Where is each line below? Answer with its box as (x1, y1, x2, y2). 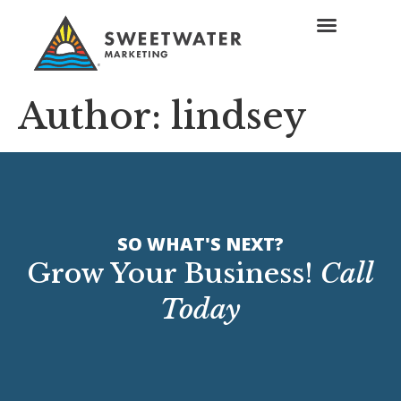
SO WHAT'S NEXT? (117, 232, 284, 257)
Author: (18, 94, 171, 140)
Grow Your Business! (27, 257, 320, 291)
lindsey (171, 94, 307, 140)
